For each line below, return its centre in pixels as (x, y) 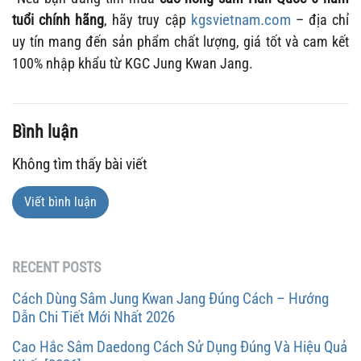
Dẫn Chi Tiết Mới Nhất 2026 (93, 317)
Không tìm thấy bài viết (80, 164)
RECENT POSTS (56, 268)
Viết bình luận (60, 202)
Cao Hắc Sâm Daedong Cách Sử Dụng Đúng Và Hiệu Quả (180, 347)
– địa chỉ (320, 20)
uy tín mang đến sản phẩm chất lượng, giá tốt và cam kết (180, 42)
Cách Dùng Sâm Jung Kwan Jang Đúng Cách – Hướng (170, 299)
